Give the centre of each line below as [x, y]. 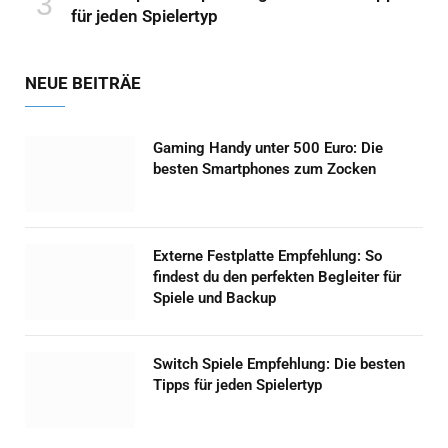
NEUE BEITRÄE [83, 82]
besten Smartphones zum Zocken [264, 168]
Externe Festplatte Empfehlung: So [267, 255]
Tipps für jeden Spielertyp [237, 384]
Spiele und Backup [214, 297]
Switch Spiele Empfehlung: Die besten [279, 363]
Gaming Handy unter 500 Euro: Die [268, 147]
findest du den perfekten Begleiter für [277, 276]
